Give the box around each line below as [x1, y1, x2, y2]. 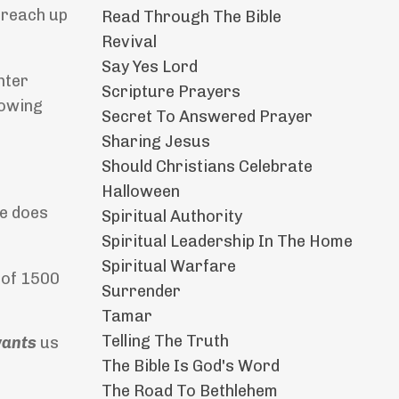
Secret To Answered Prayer [101, 107, 313, 127]
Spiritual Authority [101, 207, 242, 227]
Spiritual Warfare [101, 256, 236, 277]
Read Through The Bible [101, 7, 281, 28]
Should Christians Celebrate [101, 157, 313, 177]
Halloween [101, 182, 180, 202]
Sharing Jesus [101, 132, 210, 152]
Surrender [101, 281, 181, 302]
